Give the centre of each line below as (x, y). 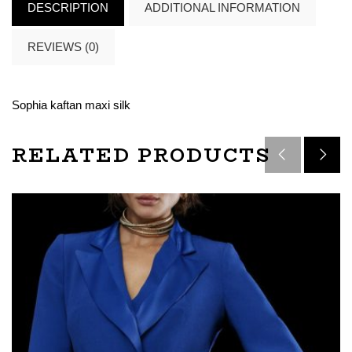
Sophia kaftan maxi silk (71, 104)
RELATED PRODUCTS (141, 155)
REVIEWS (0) (63, 46)
